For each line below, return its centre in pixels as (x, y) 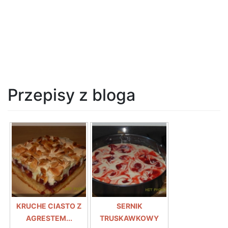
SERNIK (129, 206)
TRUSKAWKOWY (129, 218)
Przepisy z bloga (72, 95)
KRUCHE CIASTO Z (49, 206)
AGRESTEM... (49, 218)
